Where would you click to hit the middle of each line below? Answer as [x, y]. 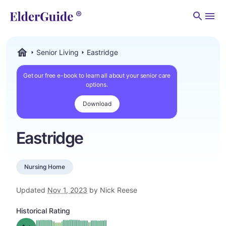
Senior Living [58, 52]
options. [97, 84]
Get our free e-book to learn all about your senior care [97, 75]
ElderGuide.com [42, 62]
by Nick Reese [112, 190]
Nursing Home [45, 167]
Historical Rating [43, 211]
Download [97, 104]
